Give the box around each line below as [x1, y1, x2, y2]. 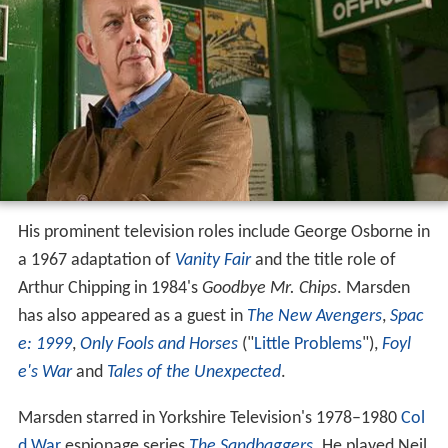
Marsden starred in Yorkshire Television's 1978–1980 [17, 408, 401, 428]
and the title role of [250, 250, 396, 270]
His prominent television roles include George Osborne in [17, 222, 430, 242]
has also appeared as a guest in [17, 306, 247, 326]
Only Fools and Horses [79, 334, 238, 354]
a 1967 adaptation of [17, 250, 175, 270]
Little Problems [253, 334, 362, 354]
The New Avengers [246, 306, 382, 326]
